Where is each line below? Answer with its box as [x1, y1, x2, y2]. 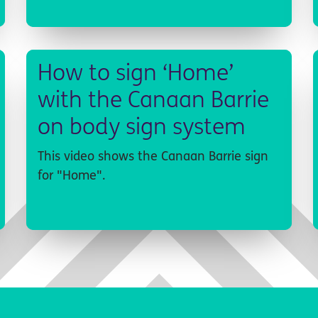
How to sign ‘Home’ [38, 62, 234, 86]
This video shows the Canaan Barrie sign [38, 150, 269, 164]
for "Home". [38, 169, 106, 183]
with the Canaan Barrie [38, 89, 270, 113]
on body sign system [38, 116, 246, 140]
